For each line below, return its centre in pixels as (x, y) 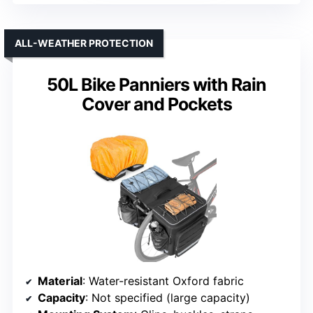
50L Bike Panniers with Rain (156, 84)
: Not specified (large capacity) (168, 297)
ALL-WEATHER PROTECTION (84, 43)
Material (60, 281)
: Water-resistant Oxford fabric (163, 281)
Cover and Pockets (156, 104)
